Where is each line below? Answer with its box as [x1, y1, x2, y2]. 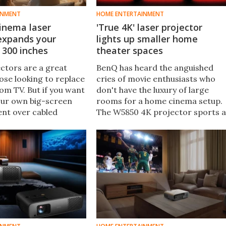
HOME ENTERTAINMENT [96, 9, 164, 18]
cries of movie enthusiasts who [96, 73, 215, 84]
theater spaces [96, 44, 163, 56]
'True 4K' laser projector [96, 21, 202, 33]
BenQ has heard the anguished [96, 62, 213, 73]
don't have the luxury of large [96, 84, 209, 95]
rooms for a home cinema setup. [96, 95, 222, 106]
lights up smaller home [96, 32, 198, 45]
